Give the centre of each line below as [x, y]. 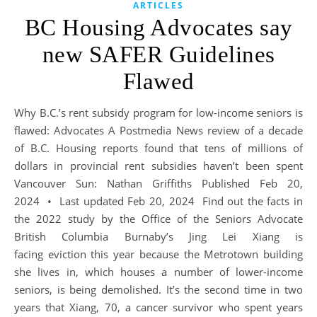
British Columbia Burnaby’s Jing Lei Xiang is [158, 237]
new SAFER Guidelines [158, 55]
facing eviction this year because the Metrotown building [158, 254]
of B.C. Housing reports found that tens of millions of [158, 148]
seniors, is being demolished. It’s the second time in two [158, 290]
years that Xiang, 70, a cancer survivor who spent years [158, 307]
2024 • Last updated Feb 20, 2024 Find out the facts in [158, 201]
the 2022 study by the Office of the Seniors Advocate [158, 219]
